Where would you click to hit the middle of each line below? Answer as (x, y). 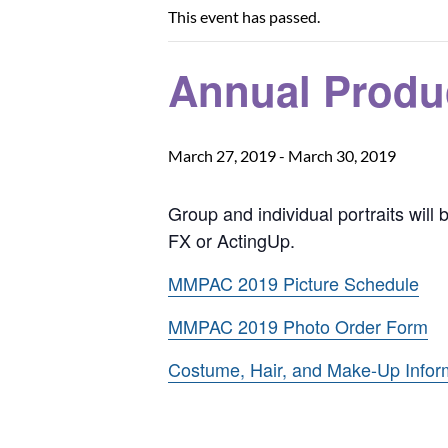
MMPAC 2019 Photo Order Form (298, 326)
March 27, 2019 (222, 155)
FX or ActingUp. (231, 240)
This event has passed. (244, 16)
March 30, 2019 (342, 155)
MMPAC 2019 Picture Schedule (293, 283)
